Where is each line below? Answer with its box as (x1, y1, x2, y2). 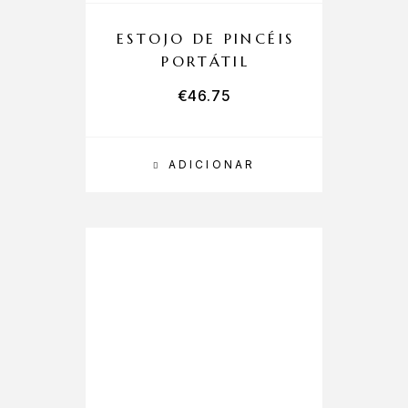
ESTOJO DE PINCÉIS (117, 29, 295, 47)
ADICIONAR (168, 158, 256, 171)
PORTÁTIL (161, 52, 250, 70)
